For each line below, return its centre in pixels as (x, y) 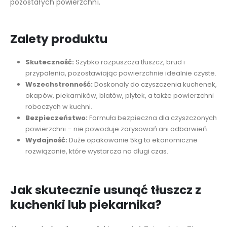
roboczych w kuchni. (59, 106)
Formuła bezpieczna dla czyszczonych (152, 118)
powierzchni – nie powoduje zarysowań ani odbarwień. (117, 129)
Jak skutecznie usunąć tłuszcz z (106, 190)
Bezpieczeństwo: (56, 118)
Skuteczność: (49, 62)
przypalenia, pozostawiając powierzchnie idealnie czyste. (121, 73)
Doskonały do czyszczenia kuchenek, (155, 84)
